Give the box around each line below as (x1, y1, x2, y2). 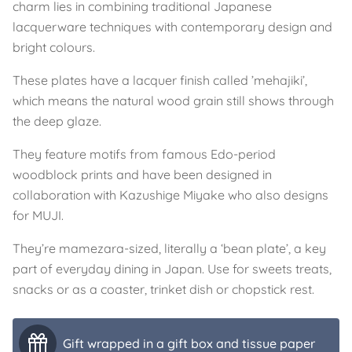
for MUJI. (13, 207, 64, 223)
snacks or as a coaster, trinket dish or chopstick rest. (13, 280, 314, 297)
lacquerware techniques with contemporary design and (13, 18, 332, 35)
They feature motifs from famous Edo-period (13, 145, 276, 162)
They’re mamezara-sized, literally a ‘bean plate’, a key (13, 240, 326, 256)
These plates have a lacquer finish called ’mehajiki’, (13, 71, 307, 88)
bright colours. (13, 38, 95, 55)
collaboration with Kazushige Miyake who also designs (13, 186, 328, 203)
